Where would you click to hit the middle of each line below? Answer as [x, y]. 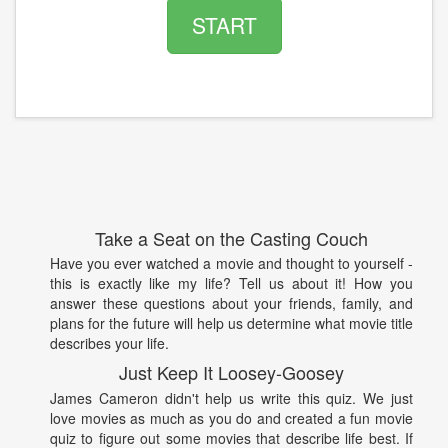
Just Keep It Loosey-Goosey [231, 372]
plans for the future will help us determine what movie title [231, 323]
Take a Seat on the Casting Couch [231, 238]
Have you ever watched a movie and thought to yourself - [231, 263]
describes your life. [109, 343]
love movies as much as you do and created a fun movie [231, 417]
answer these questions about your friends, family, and [231, 303]
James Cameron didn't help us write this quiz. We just [231, 397]
